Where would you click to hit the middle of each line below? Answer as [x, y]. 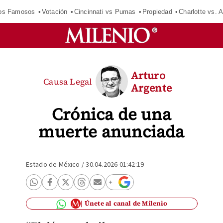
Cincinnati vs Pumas [105, 11]
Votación [55, 11]
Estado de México [53, 165]
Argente [151, 88]
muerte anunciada [111, 132]
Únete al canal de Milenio [126, 203]
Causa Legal [68, 81]
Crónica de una [111, 114]
